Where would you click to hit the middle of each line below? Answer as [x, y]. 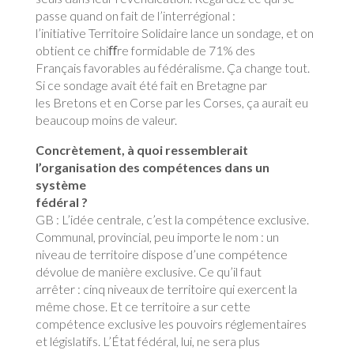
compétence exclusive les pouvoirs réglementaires [171, 324]
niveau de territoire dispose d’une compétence [161, 254]
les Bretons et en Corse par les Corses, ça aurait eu [171, 102]
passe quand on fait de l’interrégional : [135, 15]
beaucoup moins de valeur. [106, 120]
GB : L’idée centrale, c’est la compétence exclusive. [172, 219]
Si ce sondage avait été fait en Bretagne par [151, 85]
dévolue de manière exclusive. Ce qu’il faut [148, 271]
